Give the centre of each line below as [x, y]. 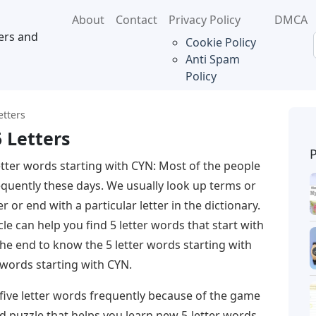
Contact [136, 20]
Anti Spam [212, 59]
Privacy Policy [204, 20]
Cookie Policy [220, 42]
